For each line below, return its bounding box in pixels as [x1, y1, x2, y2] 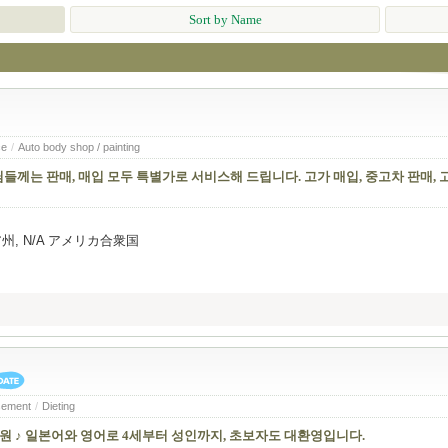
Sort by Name [188, 12, 262, 27]
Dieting [42, 400, 75, 413]
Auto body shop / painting [18, 141, 140, 154]
